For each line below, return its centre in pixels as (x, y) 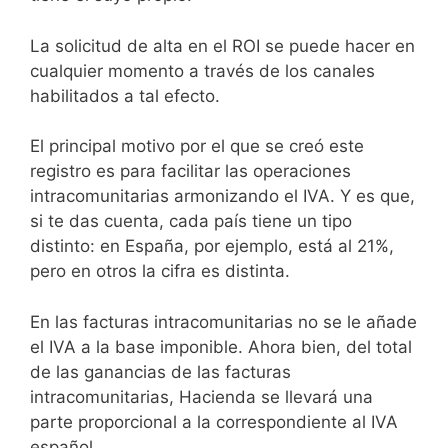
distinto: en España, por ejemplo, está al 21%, (212, 246)
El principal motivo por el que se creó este (197, 146)
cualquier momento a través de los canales (202, 70)
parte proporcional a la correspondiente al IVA (214, 421)
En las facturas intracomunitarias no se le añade (223, 321)
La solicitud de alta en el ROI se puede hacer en (222, 45)
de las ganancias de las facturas (160, 371)
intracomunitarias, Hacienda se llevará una (201, 396)
